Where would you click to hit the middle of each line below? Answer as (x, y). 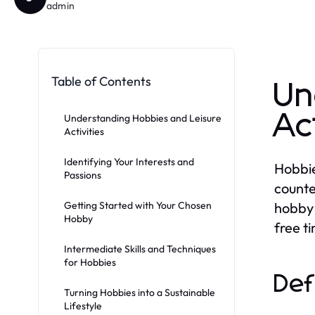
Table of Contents (101, 81)
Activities (84, 131)
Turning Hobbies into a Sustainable (140, 292)
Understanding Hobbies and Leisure (143, 118)
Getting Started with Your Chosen (138, 205)
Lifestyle (83, 306)
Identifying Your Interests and (129, 161)
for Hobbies (90, 262)
